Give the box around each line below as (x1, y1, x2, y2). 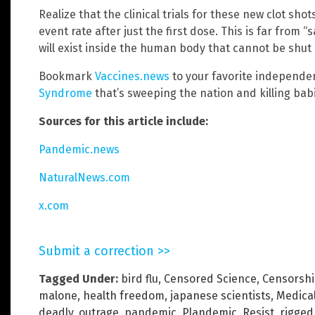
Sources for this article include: (39, 114, 208, 128)
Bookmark (39, 69, 95, 83)
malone (39, 288, 77, 302)
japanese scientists (170, 288, 271, 302)
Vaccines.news (95, 69, 169, 83)
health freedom (83, 288, 165, 302)
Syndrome (39, 86, 92, 100)
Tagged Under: (39, 271, 118, 285)
